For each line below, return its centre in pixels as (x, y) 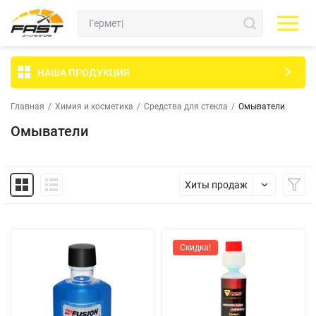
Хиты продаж (216, 185)
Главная (28, 107)
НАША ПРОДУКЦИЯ (84, 72)
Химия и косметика (94, 107)
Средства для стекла (186, 107)
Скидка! (195, 248)
